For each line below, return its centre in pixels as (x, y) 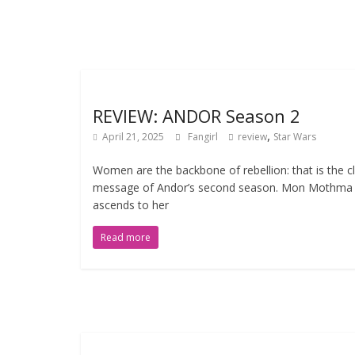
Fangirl (204, 137)
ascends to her (131, 205)
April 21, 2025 (133, 137)
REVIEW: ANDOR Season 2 (197, 116)
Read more (126, 237)
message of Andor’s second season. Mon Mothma (223, 187)
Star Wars (295, 137)
